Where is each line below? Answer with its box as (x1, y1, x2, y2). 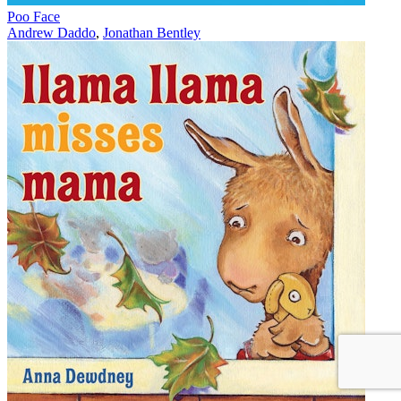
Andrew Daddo (7, 25, 96, 41)
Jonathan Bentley (103, 25, 200, 41)
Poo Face (7, 9, 60, 25)
